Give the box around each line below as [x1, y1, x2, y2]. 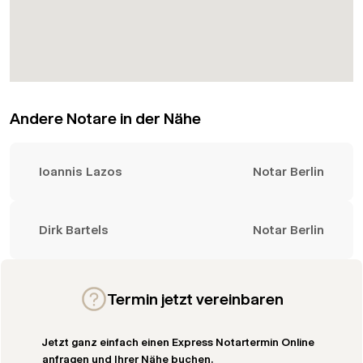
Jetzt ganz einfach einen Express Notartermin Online [41, 335, 314, 348]
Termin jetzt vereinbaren [107, 289, 284, 309]
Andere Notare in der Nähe [10, 109, 202, 128]
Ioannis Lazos [39, 164, 123, 179]
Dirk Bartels [39, 222, 109, 237]
